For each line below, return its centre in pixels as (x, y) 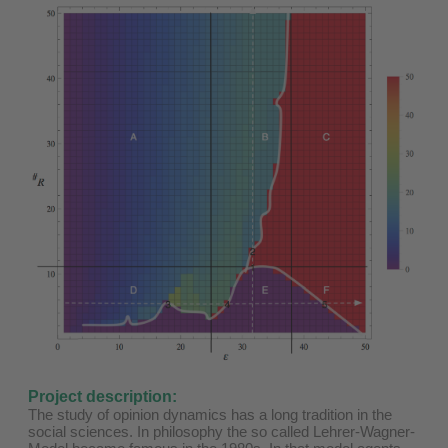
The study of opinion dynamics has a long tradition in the (210, 415)
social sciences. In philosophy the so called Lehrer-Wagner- (221, 432)
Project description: (102, 397)
